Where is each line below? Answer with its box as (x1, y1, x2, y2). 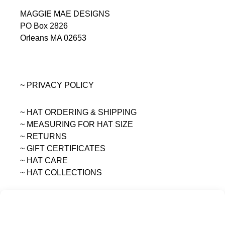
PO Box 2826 (20, 22, 68, 31)
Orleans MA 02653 (20, 34, 86, 43)
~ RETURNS (20, 132, 67, 141)
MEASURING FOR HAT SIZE (27, 120, 133, 129)
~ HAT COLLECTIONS (20, 168, 102, 177)
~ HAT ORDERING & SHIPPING (20, 108, 137, 117)
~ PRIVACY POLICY (20, 81, 94, 90)
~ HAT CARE (20, 156, 68, 165)
